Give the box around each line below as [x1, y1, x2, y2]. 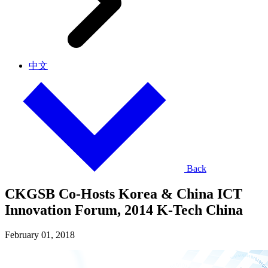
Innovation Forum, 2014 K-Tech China [5, 202, 243, 218]
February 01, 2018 [5, 230, 75, 240]
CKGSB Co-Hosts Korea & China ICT [5, 185, 242, 202]
